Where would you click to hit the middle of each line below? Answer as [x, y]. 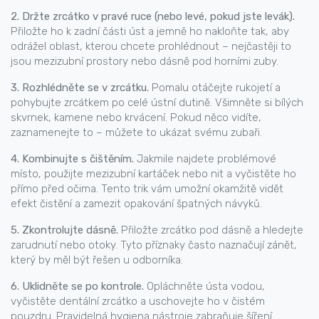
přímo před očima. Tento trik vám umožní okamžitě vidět [147, 189]
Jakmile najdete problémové [205, 159]
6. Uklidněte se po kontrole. [77, 286]
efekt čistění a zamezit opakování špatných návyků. [136, 204]
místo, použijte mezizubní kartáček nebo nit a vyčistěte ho [153, 174]
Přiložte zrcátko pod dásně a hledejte [211, 230]
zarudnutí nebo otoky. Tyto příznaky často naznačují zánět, [154, 245]
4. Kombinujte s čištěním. [72, 159]
